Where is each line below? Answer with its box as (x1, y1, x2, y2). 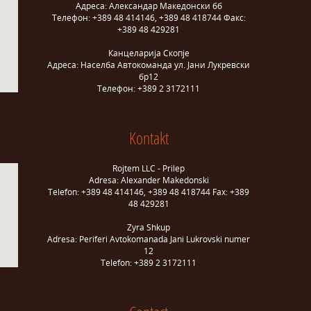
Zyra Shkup (127, 221, 170, 233)
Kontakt (128, 127, 169, 149)
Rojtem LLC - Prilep (112, 162, 185, 174)
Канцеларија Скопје (108, 47, 190, 59)
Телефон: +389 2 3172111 (97, 83, 200, 94)
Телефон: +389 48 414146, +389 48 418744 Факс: (51, 12, 246, 24)
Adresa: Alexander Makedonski (88, 174, 209, 186)
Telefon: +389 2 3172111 (101, 257, 196, 269)
